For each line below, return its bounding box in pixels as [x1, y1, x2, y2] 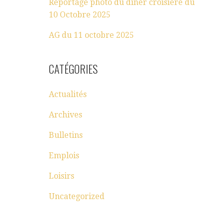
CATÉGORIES [49, 60, 98, 77]
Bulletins [49, 130, 83, 140]
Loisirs [49, 171, 75, 181]
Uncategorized [49, 191, 105, 201]
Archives [49, 110, 83, 119]
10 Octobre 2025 [49, 9, 111, 19]
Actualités [49, 89, 87, 99]
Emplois [49, 150, 80, 160]
